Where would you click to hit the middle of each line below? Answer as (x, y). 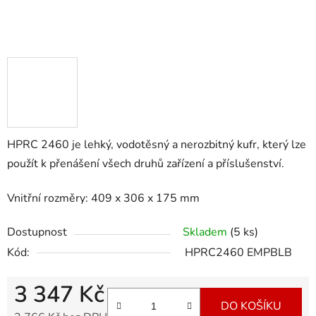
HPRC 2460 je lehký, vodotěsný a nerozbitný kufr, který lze (157, 145)
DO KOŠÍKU (251, 306)
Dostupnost (37, 232)
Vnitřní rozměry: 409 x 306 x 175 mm (103, 199)
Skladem (206, 232)
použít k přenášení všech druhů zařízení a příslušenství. (146, 164)
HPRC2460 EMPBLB (238, 253)
